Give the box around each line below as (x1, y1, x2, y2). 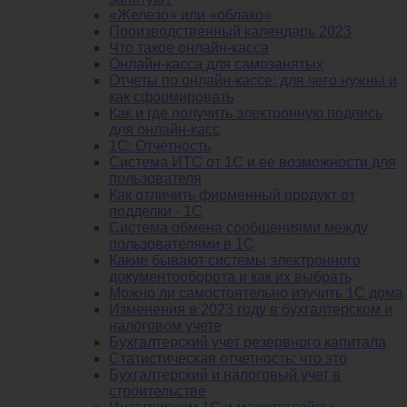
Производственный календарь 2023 (109, 23, 352, 39)
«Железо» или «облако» (109, 6, 272, 23)
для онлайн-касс (109, 121, 220, 137)
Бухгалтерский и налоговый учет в (109, 366, 341, 382)
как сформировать (109, 88, 233, 104)
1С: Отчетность (109, 137, 211, 154)
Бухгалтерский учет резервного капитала (109, 333, 386, 350)
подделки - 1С (109, 203, 203, 219)
